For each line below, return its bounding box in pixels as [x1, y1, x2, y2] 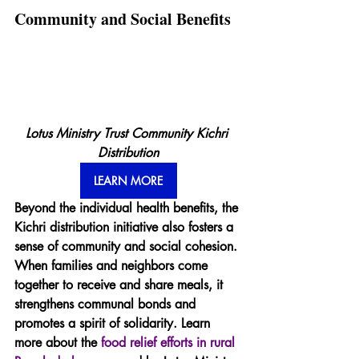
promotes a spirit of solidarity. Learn [14, 315, 214, 333]
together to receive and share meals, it [14, 276, 227, 294]
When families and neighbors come [14, 257, 212, 275]
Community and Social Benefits [14, 6, 231, 30]
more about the [14, 334, 101, 352]
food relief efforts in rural [101, 334, 239, 352]
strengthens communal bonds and [14, 296, 200, 313]
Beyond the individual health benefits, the [14, 200, 242, 217]
